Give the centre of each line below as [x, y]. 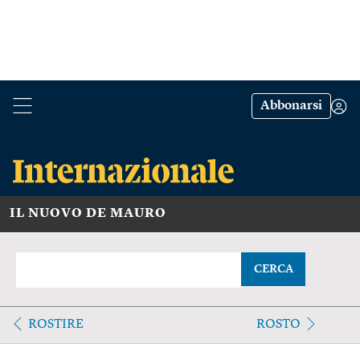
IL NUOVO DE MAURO [88, 213]
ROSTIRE [56, 324]
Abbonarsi [291, 106]
